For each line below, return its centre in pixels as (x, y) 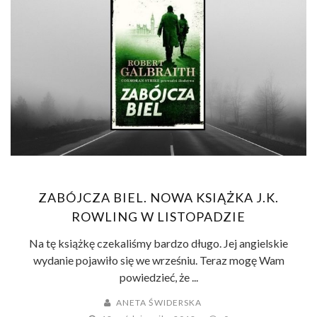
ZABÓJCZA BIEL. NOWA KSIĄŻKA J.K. (158, 198)
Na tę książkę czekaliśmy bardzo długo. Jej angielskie (158, 243)
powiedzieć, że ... (158, 277)
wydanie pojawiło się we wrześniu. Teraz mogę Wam (158, 260)
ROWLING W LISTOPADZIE (158, 217)
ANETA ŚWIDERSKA (159, 303)
